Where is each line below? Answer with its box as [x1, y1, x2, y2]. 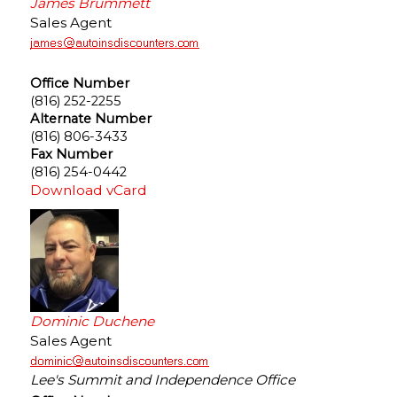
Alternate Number [30, 110, 152, 127]
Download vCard [30, 181, 147, 198]
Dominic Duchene [30, 312, 154, 330]
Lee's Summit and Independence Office [30, 370, 295, 388]
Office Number [30, 74, 129, 91]
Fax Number [30, 145, 113, 162]
